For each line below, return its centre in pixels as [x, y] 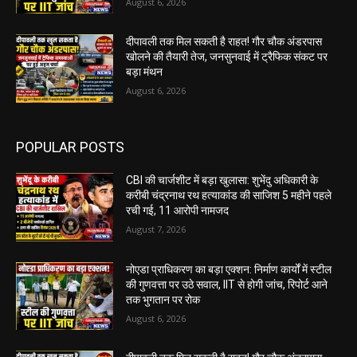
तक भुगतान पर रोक [163, 299]
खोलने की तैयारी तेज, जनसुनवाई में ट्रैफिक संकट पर [227, 57]
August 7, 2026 [156, 229]
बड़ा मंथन [145, 72]
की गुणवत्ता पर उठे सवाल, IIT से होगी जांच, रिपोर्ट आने [227, 284]
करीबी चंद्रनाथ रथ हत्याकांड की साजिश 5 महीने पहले [229, 196]
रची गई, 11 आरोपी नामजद [178, 211]
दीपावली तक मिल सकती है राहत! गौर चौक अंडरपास [224, 42]
